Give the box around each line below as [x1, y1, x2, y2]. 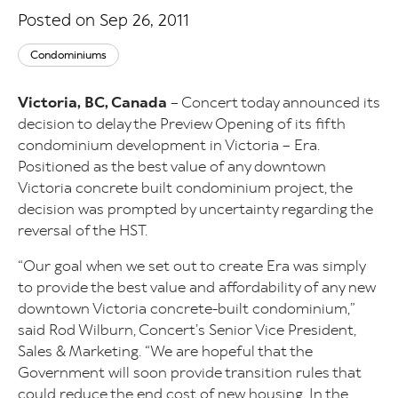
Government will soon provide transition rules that [18, 362, 362, 382]
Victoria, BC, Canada [18, 92, 167, 112]
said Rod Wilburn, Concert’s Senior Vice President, [18, 320, 356, 339]
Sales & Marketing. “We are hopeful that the [18, 341, 313, 361]
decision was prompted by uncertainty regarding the [18, 199, 373, 219]
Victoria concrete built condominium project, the [18, 178, 353, 197]
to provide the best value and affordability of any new [18, 277, 376, 297]
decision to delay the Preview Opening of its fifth [18, 114, 346, 133]
